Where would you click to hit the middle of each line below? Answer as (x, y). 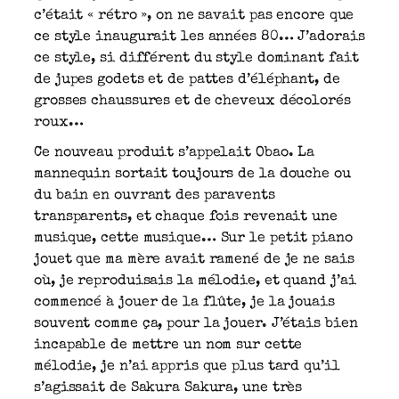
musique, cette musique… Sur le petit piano (193, 238)
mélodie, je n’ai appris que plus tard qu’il (187, 366)
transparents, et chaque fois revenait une (186, 217)
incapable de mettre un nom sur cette (168, 345)
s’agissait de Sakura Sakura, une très (168, 388)
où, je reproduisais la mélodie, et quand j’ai (195, 281)
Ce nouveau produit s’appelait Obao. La (175, 153)
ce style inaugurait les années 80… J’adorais (199, 37)
